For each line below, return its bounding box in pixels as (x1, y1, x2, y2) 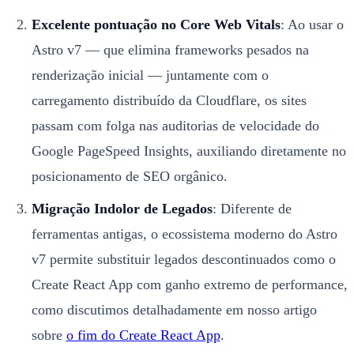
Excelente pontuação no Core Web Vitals (31, 17, 281, 33)
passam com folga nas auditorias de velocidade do (31, 118, 319, 134)
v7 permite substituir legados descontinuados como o (31, 251, 336, 268)
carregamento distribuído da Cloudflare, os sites (31, 92, 307, 109)
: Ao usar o (280, 17, 344, 33)
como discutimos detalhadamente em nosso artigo (31, 302, 317, 318)
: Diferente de (212, 201, 292, 217)
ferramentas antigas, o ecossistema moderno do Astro (31, 226, 337, 243)
